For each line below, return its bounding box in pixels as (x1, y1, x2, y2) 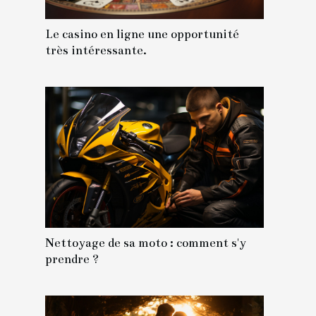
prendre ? (45, 251, 99, 267)
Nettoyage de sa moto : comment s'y (45, 235, 246, 250)
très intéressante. (45, 42, 147, 58)
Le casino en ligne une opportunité (45, 26, 239, 42)
